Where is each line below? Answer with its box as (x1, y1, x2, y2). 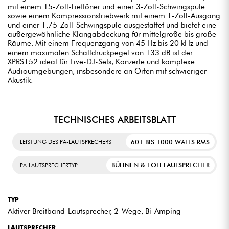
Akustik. (8, 75, 33, 85)
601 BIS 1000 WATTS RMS (131, 138, 210, 146)
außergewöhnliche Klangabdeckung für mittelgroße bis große (8, 29, 216, 39)
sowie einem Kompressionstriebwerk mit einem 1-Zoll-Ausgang (8, 11, 220, 20)
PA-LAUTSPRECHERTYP (20, 161, 78, 169)
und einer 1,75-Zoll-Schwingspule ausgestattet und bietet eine (8, 20, 216, 30)
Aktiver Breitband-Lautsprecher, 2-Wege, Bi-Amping (8, 207, 181, 216)
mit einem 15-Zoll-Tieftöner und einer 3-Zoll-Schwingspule (8, 2, 205, 11)
